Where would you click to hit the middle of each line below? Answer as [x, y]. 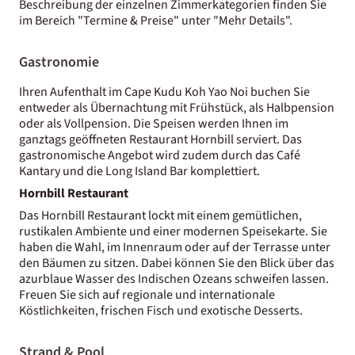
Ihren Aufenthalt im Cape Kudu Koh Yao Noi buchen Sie [164, 92]
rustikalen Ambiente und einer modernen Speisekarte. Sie [173, 231]
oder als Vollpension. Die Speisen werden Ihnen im [154, 123]
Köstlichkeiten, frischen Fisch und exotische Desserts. [161, 310]
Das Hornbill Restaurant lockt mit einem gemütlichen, [160, 215]
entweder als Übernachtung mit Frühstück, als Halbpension [177, 107]
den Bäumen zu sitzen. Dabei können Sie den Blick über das [177, 263]
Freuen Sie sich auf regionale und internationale [147, 294]
